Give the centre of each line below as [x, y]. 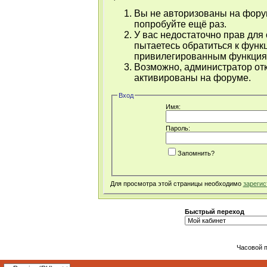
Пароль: [178, 128]
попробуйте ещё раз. [180, 24]
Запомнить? [196, 153]
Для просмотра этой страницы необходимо [176, 184]
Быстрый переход [214, 212]
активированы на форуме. [192, 78]
